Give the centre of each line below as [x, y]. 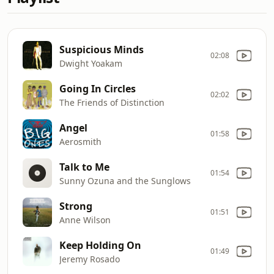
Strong [76, 206]
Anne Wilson [85, 220]
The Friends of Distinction [112, 102]
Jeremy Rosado [90, 259]
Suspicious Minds [102, 49]
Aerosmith [80, 141]
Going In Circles [98, 88]
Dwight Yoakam [91, 63]
